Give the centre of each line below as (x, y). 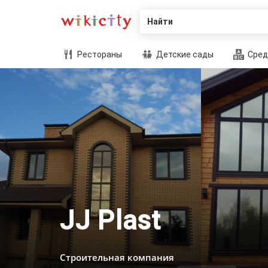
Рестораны (99, 54)
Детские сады (184, 54)
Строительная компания (117, 257)
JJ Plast (110, 220)
